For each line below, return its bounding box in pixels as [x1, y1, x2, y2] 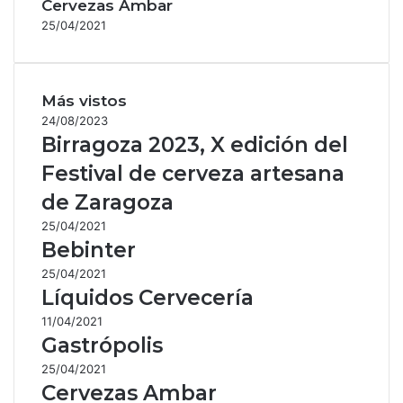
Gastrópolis [41, 332, 163, 358]
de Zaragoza [41, 189, 174, 215]
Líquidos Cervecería [41, 284, 254, 310]
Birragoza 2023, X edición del [41, 131, 348, 157]
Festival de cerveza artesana [41, 160, 345, 186]
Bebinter [41, 237, 136, 263]
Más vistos [41, 91, 127, 110]
